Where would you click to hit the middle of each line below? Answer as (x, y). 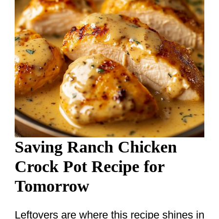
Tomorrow (52, 186)
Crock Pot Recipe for (89, 167)
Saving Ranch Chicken (96, 147)
